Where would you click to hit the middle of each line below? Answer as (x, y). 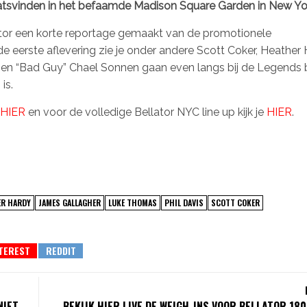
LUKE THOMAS (133, 202)
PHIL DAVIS (184, 202)
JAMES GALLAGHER (70, 202)
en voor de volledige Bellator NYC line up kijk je (146, 112)
